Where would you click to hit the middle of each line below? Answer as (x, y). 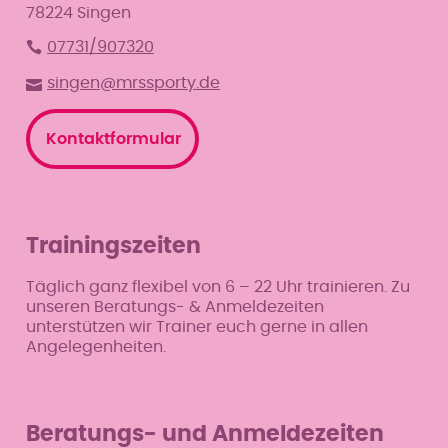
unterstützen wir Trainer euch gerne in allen (196, 326)
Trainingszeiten (113, 246)
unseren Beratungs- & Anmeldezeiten (174, 306)
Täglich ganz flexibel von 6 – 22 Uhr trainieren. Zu (217, 286)
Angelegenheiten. (95, 346)
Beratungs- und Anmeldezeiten (204, 434)
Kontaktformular (113, 138)
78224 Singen (78, 12)
